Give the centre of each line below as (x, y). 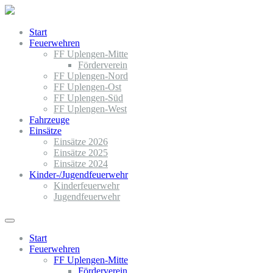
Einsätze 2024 (81, 164)
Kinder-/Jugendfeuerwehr (79, 175)
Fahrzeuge (49, 120)
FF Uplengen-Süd (88, 98)
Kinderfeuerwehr (87, 186)
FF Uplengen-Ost (87, 87)
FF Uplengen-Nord (91, 76)
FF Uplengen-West (90, 109)
